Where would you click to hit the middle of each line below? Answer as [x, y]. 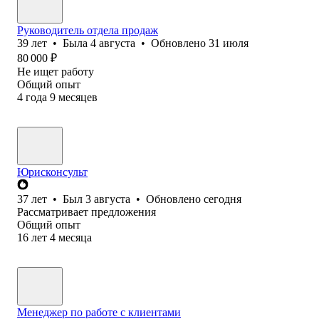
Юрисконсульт [52, 172]
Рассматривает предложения [87, 211]
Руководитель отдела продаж [88, 30]
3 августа [108, 199]
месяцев [78, 97]
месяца [75, 237]
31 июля [229, 43]
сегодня [223, 199]
